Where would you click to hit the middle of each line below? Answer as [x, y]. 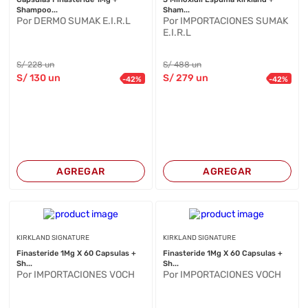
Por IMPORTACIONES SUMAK [225, 21]
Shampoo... [37, 10]
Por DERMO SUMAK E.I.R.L [74, 21]
